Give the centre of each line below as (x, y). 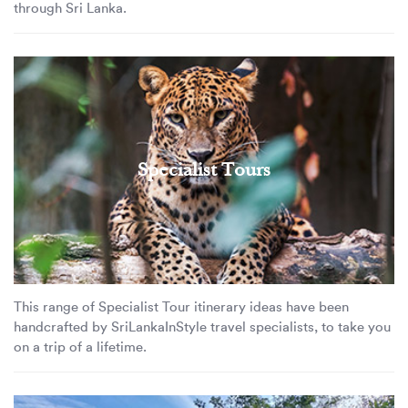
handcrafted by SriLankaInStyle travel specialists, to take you (202, 327)
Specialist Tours (204, 170)
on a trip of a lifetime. (80, 347)
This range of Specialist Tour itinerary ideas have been (181, 307)
